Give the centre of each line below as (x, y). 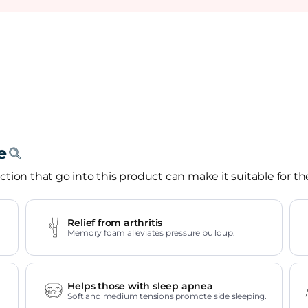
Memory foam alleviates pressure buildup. (151, 233)
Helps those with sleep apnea (140, 286)
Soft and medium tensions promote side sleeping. (167, 296)
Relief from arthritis (115, 223)
